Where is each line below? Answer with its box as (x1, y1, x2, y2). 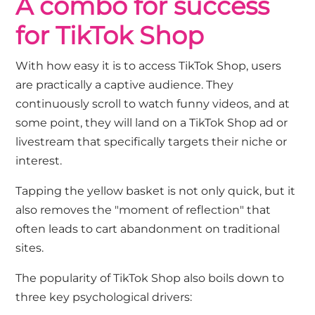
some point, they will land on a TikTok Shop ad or (15, 116, 288, 130)
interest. (15, 154, 65, 168)
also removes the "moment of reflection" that (15, 203, 271, 217)
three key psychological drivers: (15, 290, 193, 304)
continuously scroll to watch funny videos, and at (15, 97, 290, 111)
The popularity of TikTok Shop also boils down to (15, 271, 285, 285)
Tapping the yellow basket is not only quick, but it (15, 184, 296, 198)
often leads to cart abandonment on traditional (15, 222, 281, 236)
